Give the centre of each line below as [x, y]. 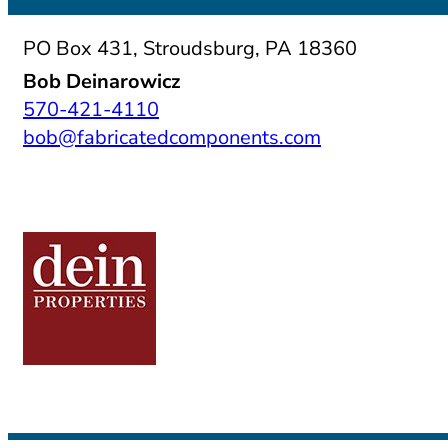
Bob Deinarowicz [101, 81]
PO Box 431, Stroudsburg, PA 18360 [190, 48]
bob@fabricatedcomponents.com [172, 137]
